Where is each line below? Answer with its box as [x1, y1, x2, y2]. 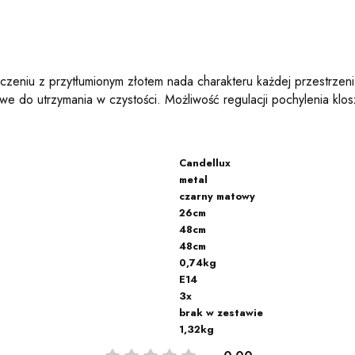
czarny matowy [179, 188, 255, 204]
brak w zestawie [179, 304, 263, 320]
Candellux [179, 155, 231, 170]
